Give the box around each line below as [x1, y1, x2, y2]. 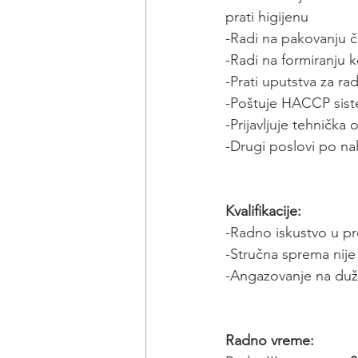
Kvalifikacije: [225, 201, 301, 220]
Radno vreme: [225, 331, 314, 349]
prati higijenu [225, 7, 308, 26]
